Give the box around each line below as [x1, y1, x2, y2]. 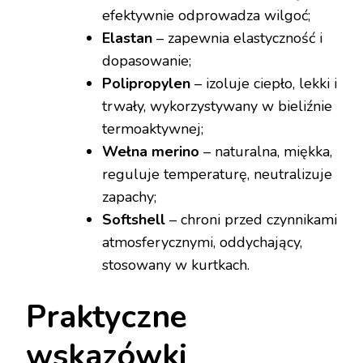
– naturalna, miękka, [199, 142, 332, 162]
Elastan [102, 28, 152, 49]
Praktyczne [26, 296, 186, 340]
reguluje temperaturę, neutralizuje [102, 164, 332, 185]
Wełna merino [102, 142, 199, 162]
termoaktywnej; [102, 119, 203, 139]
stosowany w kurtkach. [102, 255, 250, 275]
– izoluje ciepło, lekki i [190, 74, 337, 94]
